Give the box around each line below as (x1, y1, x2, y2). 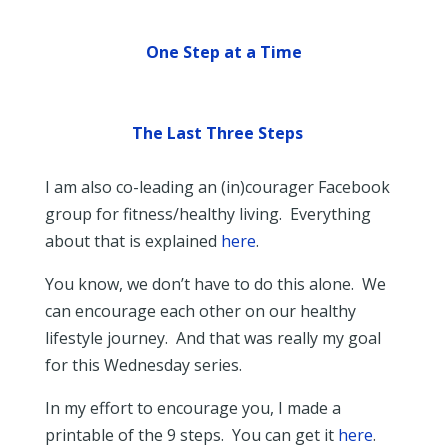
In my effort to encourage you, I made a (44, 397, 341, 419)
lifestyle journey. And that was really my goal (44, 327, 381, 349)
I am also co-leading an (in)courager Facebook (44, 176, 390, 198)
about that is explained (44, 230, 221, 252)
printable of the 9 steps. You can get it (44, 424, 338, 446)
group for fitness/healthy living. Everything (44, 203, 371, 225)
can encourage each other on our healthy (44, 300, 356, 322)
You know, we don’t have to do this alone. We (44, 273, 386, 295)
